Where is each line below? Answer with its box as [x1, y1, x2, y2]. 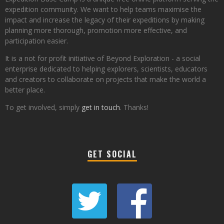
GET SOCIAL [87, 148, 137, 160]
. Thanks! [120, 102, 148, 112]
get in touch [81, 102, 120, 112]
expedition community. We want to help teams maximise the [5, 4, 201, 14]
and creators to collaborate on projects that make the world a [5, 74, 206, 84]
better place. [5, 85, 45, 95]
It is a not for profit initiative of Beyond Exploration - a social [5, 53, 200, 63]
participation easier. [5, 36, 68, 46]
